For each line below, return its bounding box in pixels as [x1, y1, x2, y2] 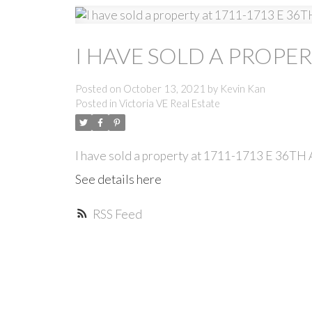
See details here [75, 172, 162, 187]
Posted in [75, 97, 117, 110]
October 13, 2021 [123, 83, 205, 95]
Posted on [75, 83, 123, 95]
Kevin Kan [219, 83, 265, 95]
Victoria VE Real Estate [118, 97, 220, 110]
